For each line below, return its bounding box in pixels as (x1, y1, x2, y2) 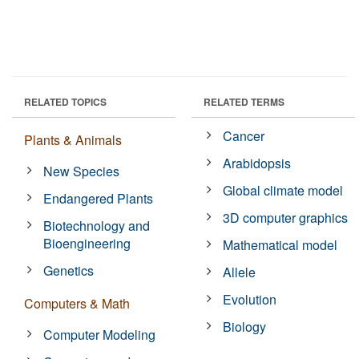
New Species (43, 161, 120, 180)
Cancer (223, 126, 265, 145)
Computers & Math (24, 293, 130, 313)
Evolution (223, 289, 277, 309)
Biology (223, 317, 267, 336)
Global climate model (223, 180, 344, 200)
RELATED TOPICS (24, 94, 107, 109)
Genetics (43, 260, 95, 280)
